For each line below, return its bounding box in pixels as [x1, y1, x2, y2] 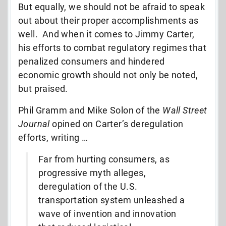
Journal [18, 118, 50, 129]
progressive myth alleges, [38, 167, 146, 178]
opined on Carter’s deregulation [49, 118, 184, 129]
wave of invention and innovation [38, 208, 177, 219]
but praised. [18, 83, 68, 94]
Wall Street [162, 104, 207, 116]
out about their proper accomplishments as [18, 15, 199, 26]
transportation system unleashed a [38, 194, 185, 205]
